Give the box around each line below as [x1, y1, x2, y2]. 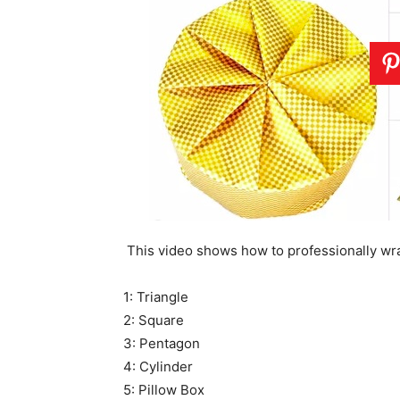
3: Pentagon [123, 335, 200, 352]
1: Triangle [123, 288, 188, 305]
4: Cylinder [123, 358, 193, 375]
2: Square [123, 312, 184, 329]
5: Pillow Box [123, 381, 204, 398]
